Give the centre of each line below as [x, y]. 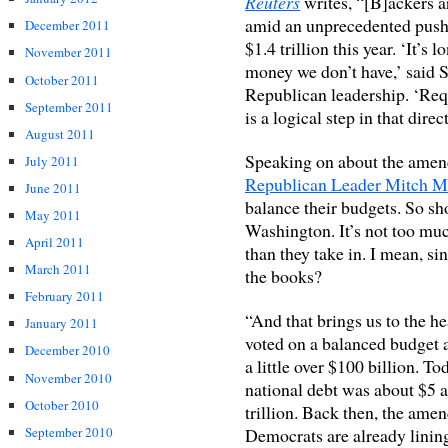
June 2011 [53, 187]
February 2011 [64, 296]
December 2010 [67, 350]
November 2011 [68, 52]
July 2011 [52, 160]
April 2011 [54, 242]
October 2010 [62, 404]
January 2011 [61, 323]
